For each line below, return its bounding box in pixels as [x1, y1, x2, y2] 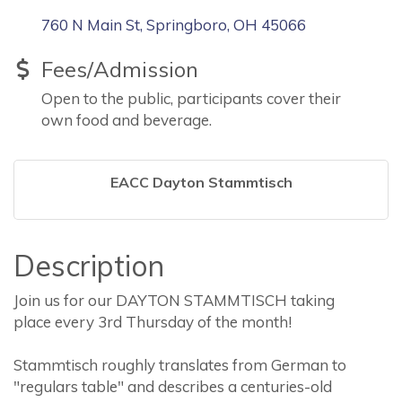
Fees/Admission [41, 56, 198, 83]
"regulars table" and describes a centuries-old [13, 377, 332, 396]
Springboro [146, 15, 227, 34]
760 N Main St [41, 15, 140, 34]
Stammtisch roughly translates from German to [13, 355, 346, 374]
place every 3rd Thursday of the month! [13, 312, 292, 331]
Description [13, 248, 164, 284]
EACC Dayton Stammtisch [109, 173, 293, 191]
